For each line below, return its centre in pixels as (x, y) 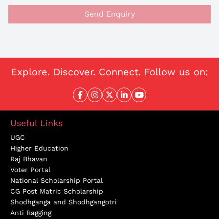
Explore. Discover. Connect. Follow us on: (109, 72)
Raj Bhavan (29, 159)
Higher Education (39, 148)
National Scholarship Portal (56, 181)
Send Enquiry (109, 14)
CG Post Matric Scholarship (57, 191)
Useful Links (36, 123)
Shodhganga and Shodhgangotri (64, 202)
